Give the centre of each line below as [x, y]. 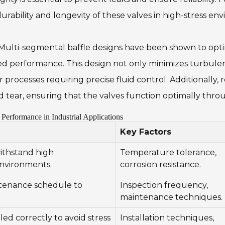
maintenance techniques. [171, 197]
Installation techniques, [167, 218]
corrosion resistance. [160, 164]
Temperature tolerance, [168, 152]
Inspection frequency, [164, 185]
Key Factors [146, 132]
